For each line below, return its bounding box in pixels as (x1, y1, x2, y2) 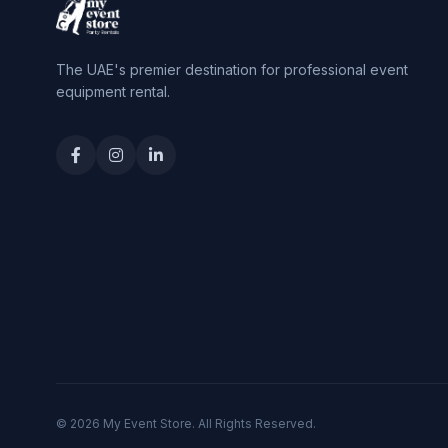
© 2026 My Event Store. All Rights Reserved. (56, 416, 316, 431)
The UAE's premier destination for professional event (56, 61, 408, 78)
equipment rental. (56, 83, 170, 100)
